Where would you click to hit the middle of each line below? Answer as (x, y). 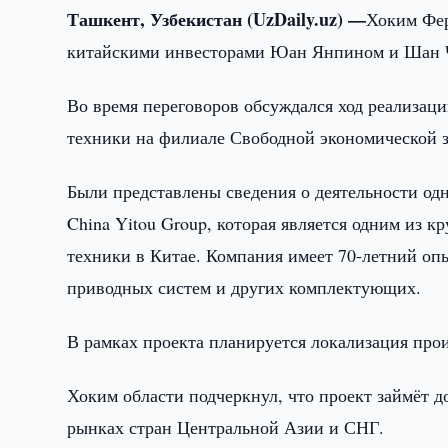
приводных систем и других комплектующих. (244, 287)
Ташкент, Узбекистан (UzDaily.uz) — (217, 19)
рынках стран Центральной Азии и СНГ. (226, 427)
